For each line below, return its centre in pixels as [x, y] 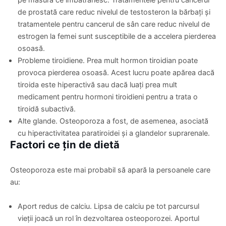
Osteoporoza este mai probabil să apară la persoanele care [110, 170]
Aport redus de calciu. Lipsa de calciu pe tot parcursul [108, 206]
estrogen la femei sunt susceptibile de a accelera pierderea [117, 36]
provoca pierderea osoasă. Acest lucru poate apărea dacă [116, 73]
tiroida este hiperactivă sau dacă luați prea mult [97, 85]
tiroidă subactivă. [47, 109]
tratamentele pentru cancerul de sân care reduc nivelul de [114, 24]
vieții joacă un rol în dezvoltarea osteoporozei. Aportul [108, 218]
